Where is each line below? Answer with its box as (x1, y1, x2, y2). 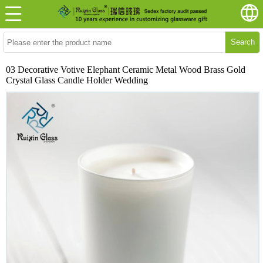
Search (230, 38, 255, 46)
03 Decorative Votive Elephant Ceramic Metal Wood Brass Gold (6, 65, 245, 75)
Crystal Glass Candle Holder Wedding (6, 75, 148, 85)
